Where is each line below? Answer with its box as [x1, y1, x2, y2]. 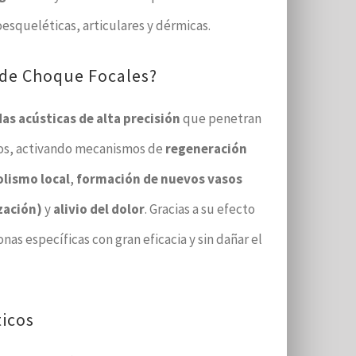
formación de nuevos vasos [76, 170, 243, 188]
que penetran [180, 110, 262, 127]
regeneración [165, 140, 248, 157]
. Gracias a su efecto [145, 200, 256, 218]
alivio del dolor [53, 200, 145, 218]
